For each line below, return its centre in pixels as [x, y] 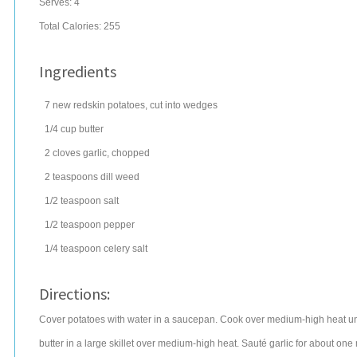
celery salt [126, 249]
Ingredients [78, 71]
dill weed [120, 177]
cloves [67, 153]
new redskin [79, 105]
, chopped [128, 153]
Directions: [75, 294]
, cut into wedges [181, 105]
